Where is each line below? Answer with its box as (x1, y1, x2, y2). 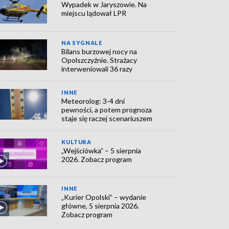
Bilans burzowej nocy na (61, 47, 138, 56)
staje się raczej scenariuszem (61, 113, 153, 123)
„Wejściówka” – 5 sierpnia (61, 146, 142, 155)
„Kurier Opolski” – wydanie (61, 193, 147, 202)
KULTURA (61, 138, 91, 145)
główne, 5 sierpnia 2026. (61, 201, 140, 211)
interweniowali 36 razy (61, 64, 133, 73)
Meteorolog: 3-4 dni (61, 96, 125, 105)
